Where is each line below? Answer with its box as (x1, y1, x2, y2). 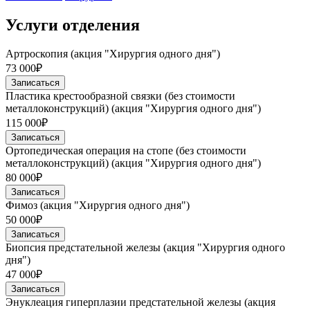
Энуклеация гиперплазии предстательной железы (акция (6, 296, 275, 309)
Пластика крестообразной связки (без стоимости (6, 90, 235, 102)
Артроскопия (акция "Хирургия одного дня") (6, 48, 220, 60)
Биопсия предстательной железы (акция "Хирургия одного (6, 241, 285, 254)
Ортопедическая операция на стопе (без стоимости (6, 145, 246, 157)
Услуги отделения (6, 15, 140, 34)
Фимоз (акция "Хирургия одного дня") (6, 199, 190, 212)
